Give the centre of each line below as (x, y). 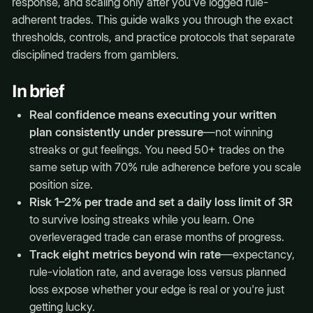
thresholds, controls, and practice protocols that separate (153, 37)
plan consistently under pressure (116, 132)
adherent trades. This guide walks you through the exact (152, 20)
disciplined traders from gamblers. (95, 55)
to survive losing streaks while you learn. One (141, 220)
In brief (38, 91)
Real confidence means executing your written (153, 115)
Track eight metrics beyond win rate (125, 255)
